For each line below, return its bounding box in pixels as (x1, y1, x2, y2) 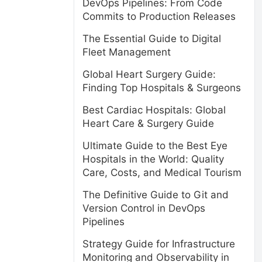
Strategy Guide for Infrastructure (82, 238, 235, 250)
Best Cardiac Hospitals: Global (82, 104, 226, 116)
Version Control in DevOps (82, 202, 205, 214)
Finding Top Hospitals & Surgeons (82, 82, 241, 94)
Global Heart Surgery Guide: (82, 68, 216, 80)
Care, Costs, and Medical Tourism (82, 167, 242, 178)
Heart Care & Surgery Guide (82, 118, 214, 129)
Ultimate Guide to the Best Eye (82, 140, 227, 151)
